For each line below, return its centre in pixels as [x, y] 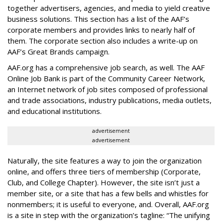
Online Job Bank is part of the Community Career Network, [106, 78]
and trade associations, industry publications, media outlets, [110, 100]
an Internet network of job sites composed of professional [108, 89]
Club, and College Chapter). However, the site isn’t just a [104, 182]
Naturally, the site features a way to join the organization [105, 161]
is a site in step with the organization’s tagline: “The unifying [109, 215]
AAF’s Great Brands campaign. [58, 52]
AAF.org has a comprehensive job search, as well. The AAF [106, 67]
